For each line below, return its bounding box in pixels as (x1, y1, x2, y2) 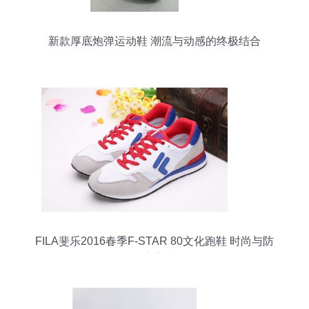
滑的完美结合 (121, 252, 188, 264)
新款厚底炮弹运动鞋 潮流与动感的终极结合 (48, 35, 261, 47)
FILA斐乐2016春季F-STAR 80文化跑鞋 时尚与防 (35, 235, 274, 247)
